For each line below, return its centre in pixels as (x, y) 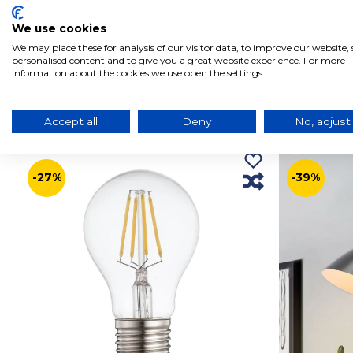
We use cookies (59, 28)
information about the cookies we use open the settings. (138, 73)
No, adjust (323, 121)
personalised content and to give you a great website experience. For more (178, 60)
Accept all (71, 121)
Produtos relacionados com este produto (152, 119)
